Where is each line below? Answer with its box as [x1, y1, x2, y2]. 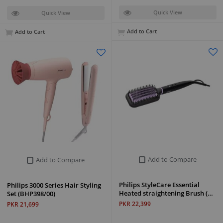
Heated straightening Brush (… [119, 188, 213, 198]
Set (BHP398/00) [7, 189, 55, 198]
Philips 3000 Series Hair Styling [7, 180, 101, 190]
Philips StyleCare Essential [119, 180, 200, 189]
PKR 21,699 [7, 200, 39, 209]
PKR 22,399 [119, 199, 151, 208]
